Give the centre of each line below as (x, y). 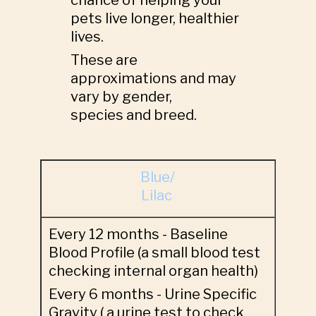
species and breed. (134, 115)
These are (104, 60)
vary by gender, (122, 97)
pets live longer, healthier (155, 19)
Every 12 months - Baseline (138, 234)
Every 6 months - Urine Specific (152, 294)
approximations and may (154, 79)
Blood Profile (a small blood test (154, 253)
